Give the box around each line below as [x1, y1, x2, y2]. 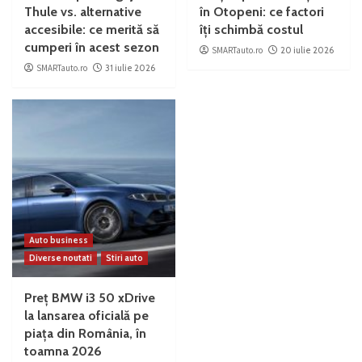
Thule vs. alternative [24, 4, 141, 20]
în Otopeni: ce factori [199, 4, 324, 20]
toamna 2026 [24, 343, 102, 360]
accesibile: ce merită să [24, 22, 159, 38]
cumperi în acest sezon [24, 40, 159, 56]
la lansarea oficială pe [24, 308, 149, 324]
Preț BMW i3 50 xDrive [24, 290, 155, 306]
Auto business [29, 234, 88, 246]
